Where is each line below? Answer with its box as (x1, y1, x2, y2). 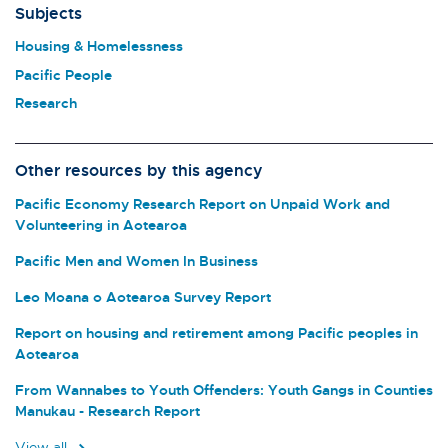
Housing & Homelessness (15, 37, 183, 55)
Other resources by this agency (15, 160, 263, 181)
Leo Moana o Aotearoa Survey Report (15, 287, 271, 305)
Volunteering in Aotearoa (15, 215, 187, 233)
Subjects (15, 2, 82, 23)
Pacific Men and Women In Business (15, 251, 258, 269)
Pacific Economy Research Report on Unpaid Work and (15, 194, 390, 212)
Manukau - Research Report (15, 401, 200, 419)
